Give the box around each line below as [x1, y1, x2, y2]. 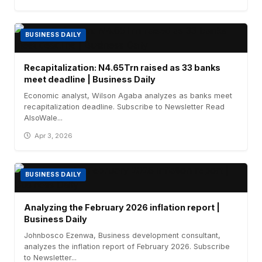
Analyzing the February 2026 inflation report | [24, 202, 220, 212]
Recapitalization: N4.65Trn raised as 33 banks [24, 62, 220, 73]
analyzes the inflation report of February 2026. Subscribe [24, 242, 230, 251]
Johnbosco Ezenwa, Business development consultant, [24, 230, 220, 240]
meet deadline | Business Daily [24, 74, 156, 84]
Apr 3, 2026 [35, 131, 73, 140]
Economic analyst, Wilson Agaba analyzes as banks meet [24, 91, 232, 100]
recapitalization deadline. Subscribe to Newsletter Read [24, 102, 225, 111]
